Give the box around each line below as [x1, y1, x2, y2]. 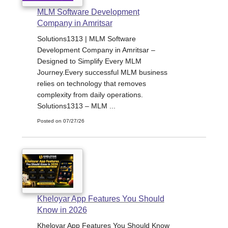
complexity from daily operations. [37, 90, 143, 99]
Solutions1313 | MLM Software [37, 34, 136, 43]
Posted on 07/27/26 [37, 118, 84, 124]
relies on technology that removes [37, 79, 146, 88]
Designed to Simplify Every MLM [37, 56, 141, 65]
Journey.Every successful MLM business [37, 68, 167, 76]
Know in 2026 [37, 205, 87, 214]
